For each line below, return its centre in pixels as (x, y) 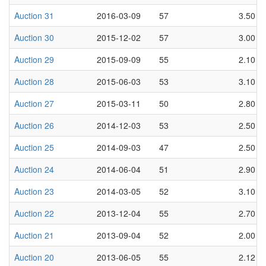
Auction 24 (34, 169)
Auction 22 (34, 213)
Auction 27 (34, 103)
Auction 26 (34, 125)
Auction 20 (34, 257)
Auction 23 (34, 191)
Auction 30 (34, 37)
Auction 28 (34, 81)
